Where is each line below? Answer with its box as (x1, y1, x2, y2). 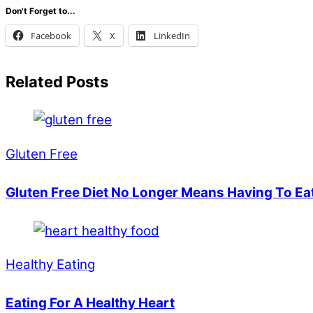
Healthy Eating (6, 256, 95, 273)
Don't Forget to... (6, 5, 75, 16)
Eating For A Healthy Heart (6, 295, 175, 312)
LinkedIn (154, 29, 190, 42)
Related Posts (6, 72, 108, 91)
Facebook (31, 29, 71, 42)
